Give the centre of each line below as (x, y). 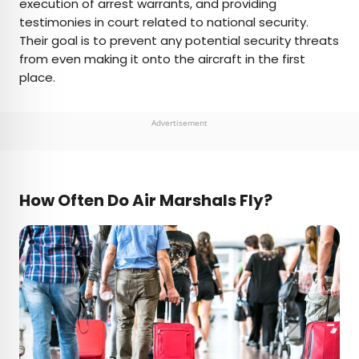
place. (37, 78)
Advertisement (179, 123)
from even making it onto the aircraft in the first (162, 59)
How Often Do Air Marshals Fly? (146, 201)
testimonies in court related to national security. (164, 22)
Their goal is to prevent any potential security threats (179, 41)
